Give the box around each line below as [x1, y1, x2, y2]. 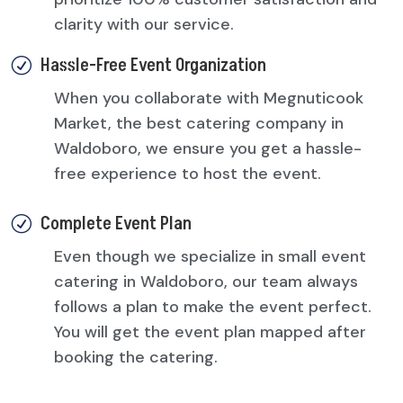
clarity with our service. [53, 13, 234, 36]
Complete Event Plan [40, 211, 192, 237]
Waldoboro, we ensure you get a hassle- [53, 138, 362, 160]
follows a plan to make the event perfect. [53, 296, 372, 318]
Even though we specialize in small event [53, 246, 366, 268]
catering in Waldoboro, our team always [53, 271, 358, 293]
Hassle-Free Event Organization [40, 53, 266, 79]
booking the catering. [53, 346, 218, 369]
